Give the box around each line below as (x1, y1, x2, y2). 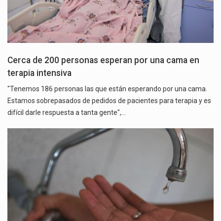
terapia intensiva (7, 68, 72, 78)
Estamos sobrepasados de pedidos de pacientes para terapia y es (7, 96, 211, 105)
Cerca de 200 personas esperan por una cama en (7, 55, 199, 65)
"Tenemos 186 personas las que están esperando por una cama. (7, 84, 207, 93)
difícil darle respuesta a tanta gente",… (7, 108, 126, 116)
